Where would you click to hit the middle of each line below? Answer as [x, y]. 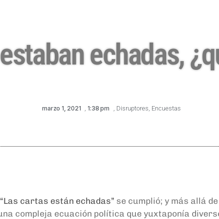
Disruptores [132, 109]
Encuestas [166, 109]
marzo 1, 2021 [62, 109]
